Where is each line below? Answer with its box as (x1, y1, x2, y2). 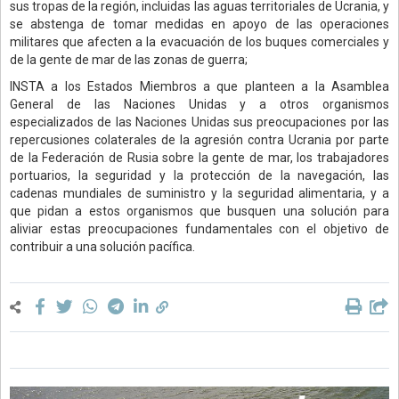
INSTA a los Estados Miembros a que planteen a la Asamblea (10, 78, 389, 94)
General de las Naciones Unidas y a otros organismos (10, 96, 389, 111)
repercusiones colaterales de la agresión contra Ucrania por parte (10, 132, 389, 147)
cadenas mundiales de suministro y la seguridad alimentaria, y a (10, 185, 389, 200)
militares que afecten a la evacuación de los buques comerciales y (10, 34, 389, 49)
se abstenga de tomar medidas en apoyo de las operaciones (10, 16, 389, 31)
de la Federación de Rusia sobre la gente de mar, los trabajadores (10, 150, 389, 165)
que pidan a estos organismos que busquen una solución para (10, 203, 389, 218)
